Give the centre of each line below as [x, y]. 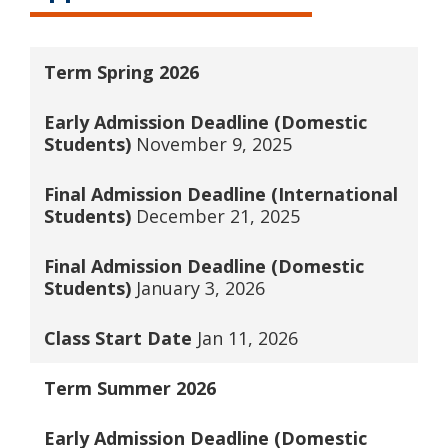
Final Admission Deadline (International [220, 194]
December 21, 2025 [217, 216]
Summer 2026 [156, 388]
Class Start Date [120, 338]
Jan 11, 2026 [247, 338]
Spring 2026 [147, 72]
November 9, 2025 [213, 144]
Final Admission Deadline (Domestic [203, 266]
